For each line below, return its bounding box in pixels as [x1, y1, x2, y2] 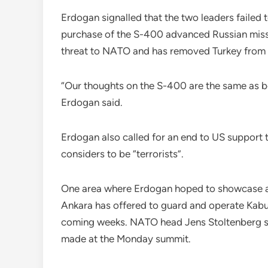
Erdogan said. [61, 96, 123, 109]
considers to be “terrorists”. [61, 148, 184, 160]
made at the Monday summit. [61, 233, 191, 245]
